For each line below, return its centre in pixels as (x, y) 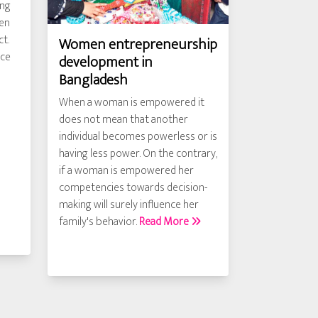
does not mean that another (124, 120)
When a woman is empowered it (132, 103)
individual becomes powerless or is (138, 137)
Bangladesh (93, 80)
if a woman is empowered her (126, 171)
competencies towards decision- (133, 188)
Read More (165, 222)
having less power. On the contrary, (138, 154)
